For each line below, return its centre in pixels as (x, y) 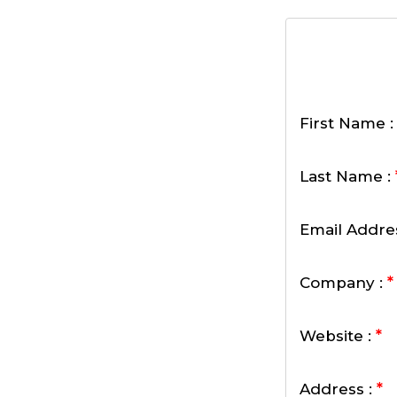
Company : (343, 283)
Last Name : (347, 176)
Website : (338, 336)
